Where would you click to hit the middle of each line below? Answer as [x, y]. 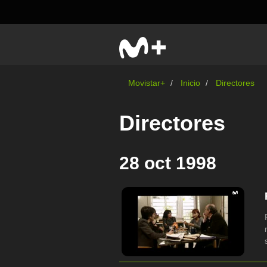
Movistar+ [147, 83]
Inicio [190, 83]
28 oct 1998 [168, 163]
